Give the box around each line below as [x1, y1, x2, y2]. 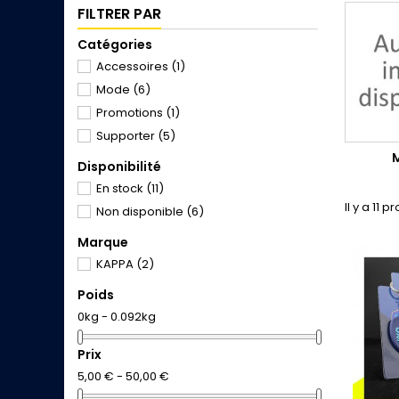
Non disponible [96, 203, 186, 220]
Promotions [96, 104, 166, 121]
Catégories [77, 36, 152, 53]
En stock [96, 180, 146, 197]
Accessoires [96, 58, 171, 75]
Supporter [96, 127, 158, 144]
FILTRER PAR [77, 4, 161, 24]
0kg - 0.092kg [77, 308, 156, 325]
